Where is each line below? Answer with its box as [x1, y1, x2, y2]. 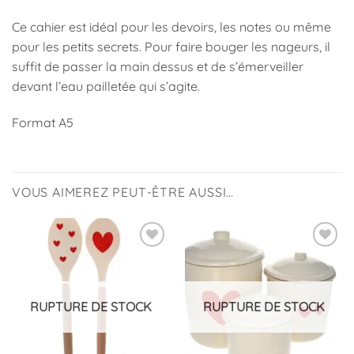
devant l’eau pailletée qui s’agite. [12, 77, 200, 94]
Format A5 [12, 114, 73, 130]
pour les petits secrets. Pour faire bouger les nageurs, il [12, 38, 330, 55]
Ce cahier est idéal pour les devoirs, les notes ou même [12, 18, 331, 35]
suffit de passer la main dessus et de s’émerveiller [12, 58, 303, 74]
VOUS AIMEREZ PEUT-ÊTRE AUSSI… [12, 184, 235, 201]
